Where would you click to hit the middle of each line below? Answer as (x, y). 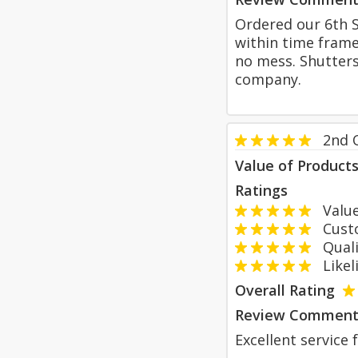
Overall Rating (285, 290)
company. (268, 79)
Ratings (261, 190)
